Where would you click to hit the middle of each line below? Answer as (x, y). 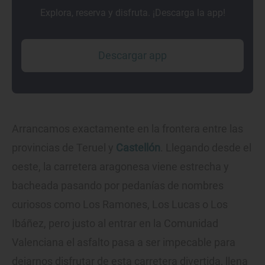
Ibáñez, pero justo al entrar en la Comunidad (115, 224)
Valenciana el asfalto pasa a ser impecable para (124, 243)
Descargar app (132, 56)
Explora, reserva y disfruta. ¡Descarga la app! (132, 13)
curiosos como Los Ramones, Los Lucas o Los (120, 205)
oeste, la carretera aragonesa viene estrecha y (120, 167)
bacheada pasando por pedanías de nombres (118, 186)
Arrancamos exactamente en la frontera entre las (127, 129)
